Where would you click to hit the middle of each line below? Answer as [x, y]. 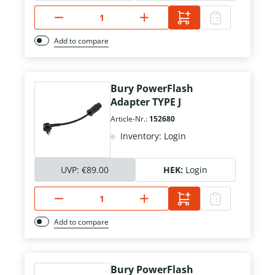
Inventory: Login [152, 136]
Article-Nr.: [130, 119]
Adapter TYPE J [146, 102]
